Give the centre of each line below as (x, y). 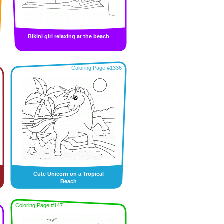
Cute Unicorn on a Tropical (69, 174)
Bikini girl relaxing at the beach (69, 36)
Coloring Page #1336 (97, 68)
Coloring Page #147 (39, 205)
